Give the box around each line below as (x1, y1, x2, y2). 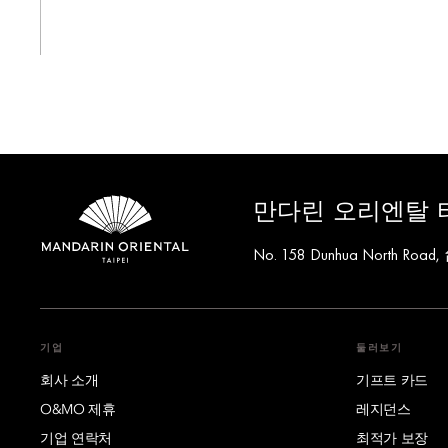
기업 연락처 (40, 431, 113, 446)
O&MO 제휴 (40, 402, 116, 417)
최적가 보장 (356, 431, 429, 446)
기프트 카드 (356, 373, 429, 388)
